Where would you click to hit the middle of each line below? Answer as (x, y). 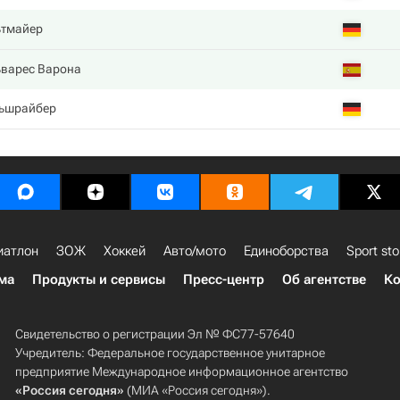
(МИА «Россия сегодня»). (197, 390)
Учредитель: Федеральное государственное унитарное (170, 353)
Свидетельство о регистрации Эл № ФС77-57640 (154, 334)
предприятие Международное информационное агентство (181, 371)
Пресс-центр (224, 279)
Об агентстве (324, 279)
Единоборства (286, 251)
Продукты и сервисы (99, 279)
